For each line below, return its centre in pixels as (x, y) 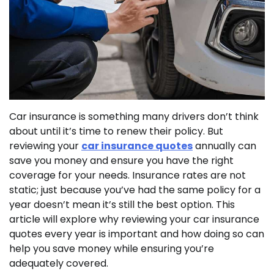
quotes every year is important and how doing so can (137, 234)
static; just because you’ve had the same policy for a (135, 190)
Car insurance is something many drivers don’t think (134, 116)
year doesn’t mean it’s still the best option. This (122, 204)
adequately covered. (59, 263)
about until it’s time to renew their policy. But (116, 131)
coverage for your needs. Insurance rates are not (128, 175)
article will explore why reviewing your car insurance (134, 219)
